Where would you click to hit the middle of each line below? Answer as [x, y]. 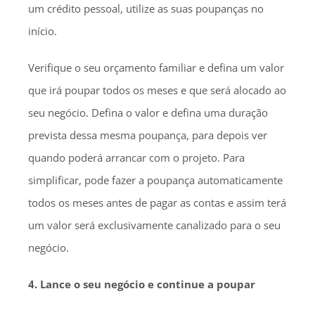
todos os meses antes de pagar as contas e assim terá [157, 202]
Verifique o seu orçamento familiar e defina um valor [156, 67]
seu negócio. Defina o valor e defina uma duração [148, 112]
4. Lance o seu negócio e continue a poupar [142, 284]
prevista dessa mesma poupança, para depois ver [148, 135]
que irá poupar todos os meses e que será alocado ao [157, 90]
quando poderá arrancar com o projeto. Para [136, 157]
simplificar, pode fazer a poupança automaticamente [155, 180]
